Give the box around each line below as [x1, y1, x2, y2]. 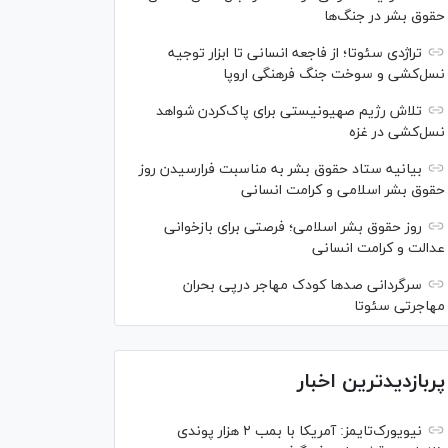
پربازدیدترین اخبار [297, 368, 445, 396]
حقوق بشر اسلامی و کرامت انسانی [241, 181, 445, 200]
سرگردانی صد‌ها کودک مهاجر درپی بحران [183, 276, 422, 295]
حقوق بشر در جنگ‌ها [324, 7, 445, 26]
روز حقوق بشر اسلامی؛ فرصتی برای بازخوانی [164, 218, 422, 237]
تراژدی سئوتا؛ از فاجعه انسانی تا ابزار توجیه [168, 44, 422, 63]
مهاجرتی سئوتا [354, 297, 445, 316]
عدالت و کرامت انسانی [312, 239, 445, 258]
